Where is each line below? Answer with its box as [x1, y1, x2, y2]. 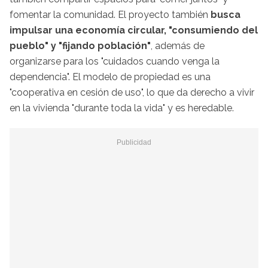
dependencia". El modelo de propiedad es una [10, 71, 211, 83]
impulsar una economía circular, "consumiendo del [10, 24, 258, 36]
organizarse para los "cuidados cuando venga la [10, 55, 220, 67]
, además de [151, 39, 205, 51]
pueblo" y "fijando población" [10, 39, 151, 51]
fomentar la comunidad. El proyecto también [10, 8, 211, 20]
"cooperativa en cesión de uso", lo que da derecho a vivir [10, 86, 254, 98]
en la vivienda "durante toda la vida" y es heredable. [10, 102, 234, 114]
